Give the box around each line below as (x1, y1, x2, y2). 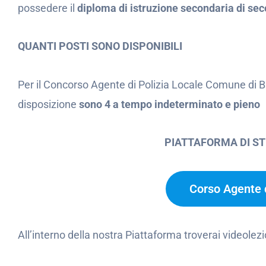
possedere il (18, 1, 77, 14)
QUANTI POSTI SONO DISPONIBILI (18, 40, 182, 52)
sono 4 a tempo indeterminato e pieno (79, 97, 260, 110)
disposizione (18, 97, 79, 110)
